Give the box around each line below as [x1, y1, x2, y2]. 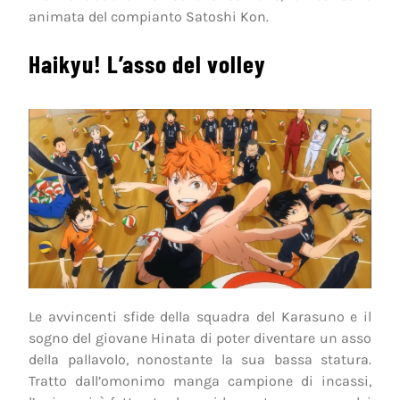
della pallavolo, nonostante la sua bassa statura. [29, 351, 371, 369]
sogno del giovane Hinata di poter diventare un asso [29, 329, 371, 347]
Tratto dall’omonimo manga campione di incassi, [29, 372, 371, 390]
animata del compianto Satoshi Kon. [29, 7, 269, 25]
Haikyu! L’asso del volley [29, 48, 266, 78]
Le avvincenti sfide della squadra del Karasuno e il [29, 308, 371, 326]
